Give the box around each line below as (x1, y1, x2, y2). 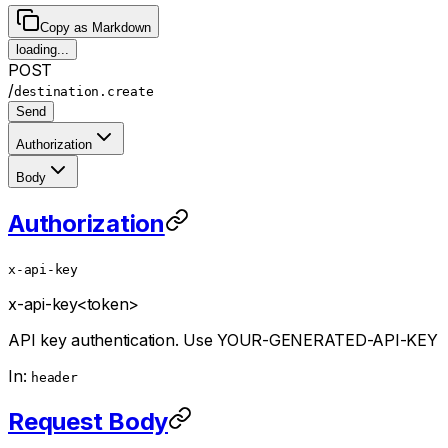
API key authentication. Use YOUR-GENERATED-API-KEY (8, 329, 438, 350)
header (31, 369, 78, 385)
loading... (16, 42, 69, 58)
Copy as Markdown (40, 20, 151, 36)
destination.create (13, 84, 154, 100)
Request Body (8, 406, 168, 436)
